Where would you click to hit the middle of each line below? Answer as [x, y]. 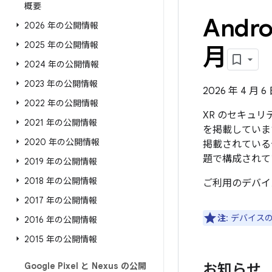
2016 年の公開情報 [61, 220]
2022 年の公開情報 [61, 103]
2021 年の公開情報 [61, 123]
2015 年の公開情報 [61, 239]
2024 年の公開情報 [62, 64]
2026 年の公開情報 [61, 25]
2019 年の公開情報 [61, 161]
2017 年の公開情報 [61, 200]
